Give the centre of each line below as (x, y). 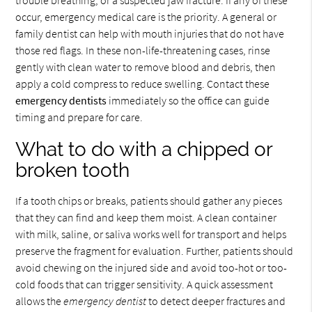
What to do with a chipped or (144, 149)
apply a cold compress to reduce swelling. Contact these (143, 83)
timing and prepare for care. (79, 117)
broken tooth (73, 170)
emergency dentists (61, 100)
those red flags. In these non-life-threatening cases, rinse (143, 50)
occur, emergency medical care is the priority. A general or (146, 16)
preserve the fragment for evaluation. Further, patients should (155, 250)
